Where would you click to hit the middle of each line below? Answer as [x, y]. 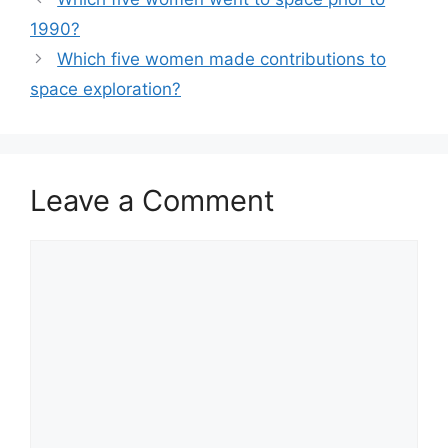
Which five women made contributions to [222, 59]
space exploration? [105, 89]
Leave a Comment [152, 200]
